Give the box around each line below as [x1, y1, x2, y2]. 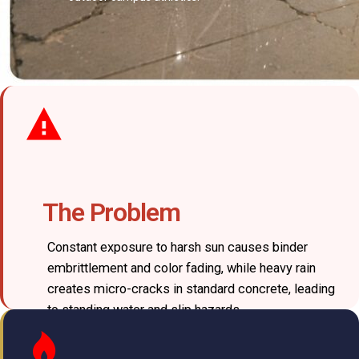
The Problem [42, 197, 180, 228]
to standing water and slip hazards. [47, 302, 242, 318]
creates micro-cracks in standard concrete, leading [47, 281, 335, 297]
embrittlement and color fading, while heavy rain [47, 260, 316, 276]
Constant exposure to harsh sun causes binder [47, 240, 308, 256]
